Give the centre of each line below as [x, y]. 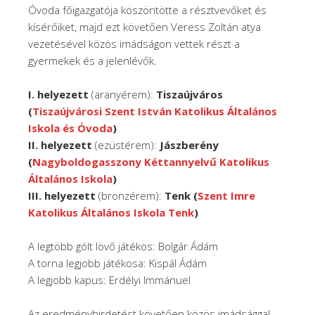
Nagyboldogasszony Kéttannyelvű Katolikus [151, 162]
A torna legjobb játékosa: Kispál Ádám [117, 263]
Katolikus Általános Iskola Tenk [111, 213]
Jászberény [189, 145]
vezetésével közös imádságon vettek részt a [134, 44]
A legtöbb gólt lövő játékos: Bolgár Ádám [123, 246]
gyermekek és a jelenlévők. [92, 61]
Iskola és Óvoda [70, 128]
